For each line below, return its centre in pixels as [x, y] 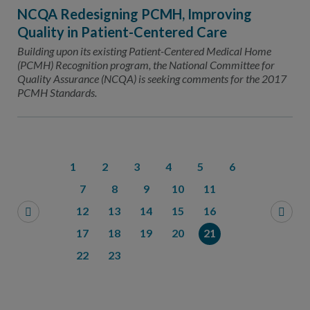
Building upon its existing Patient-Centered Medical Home [144, 51]
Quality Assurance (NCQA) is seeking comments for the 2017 [152, 79]
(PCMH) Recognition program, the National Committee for [146, 65]
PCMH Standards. [58, 92]
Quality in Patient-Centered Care [122, 32]
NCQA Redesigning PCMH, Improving [135, 14]
